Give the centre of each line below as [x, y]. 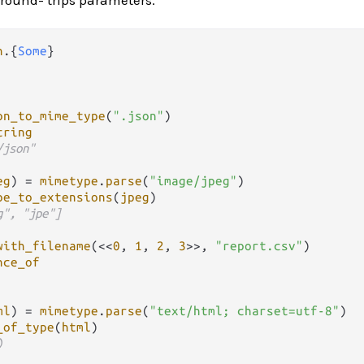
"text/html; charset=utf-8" [245, 310]
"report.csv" [259, 245]
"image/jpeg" [193, 180]
